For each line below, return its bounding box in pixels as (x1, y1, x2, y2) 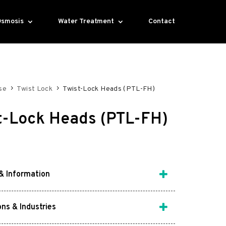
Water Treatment (58, 17, 115, 26)
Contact (148, 17, 176, 26)
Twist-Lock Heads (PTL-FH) (63, 84, 155, 93)
